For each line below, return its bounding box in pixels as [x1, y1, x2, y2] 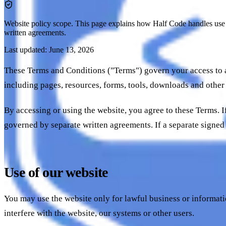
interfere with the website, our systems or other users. [4, 208, 194, 218]
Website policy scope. [4, 19, 73, 28]
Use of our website [4, 164, 108, 181]
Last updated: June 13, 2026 [4, 45, 94, 54]
